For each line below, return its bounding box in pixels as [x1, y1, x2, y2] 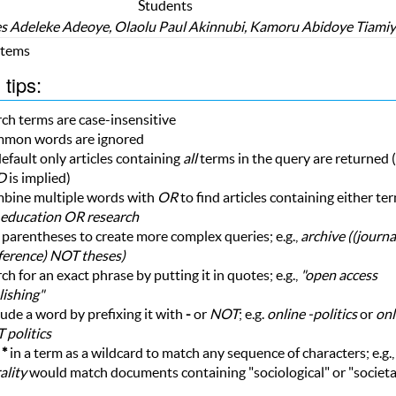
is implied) [5, 169, 71, 186]
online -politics [266, 305, 357, 322]
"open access [300, 266, 377, 283]
